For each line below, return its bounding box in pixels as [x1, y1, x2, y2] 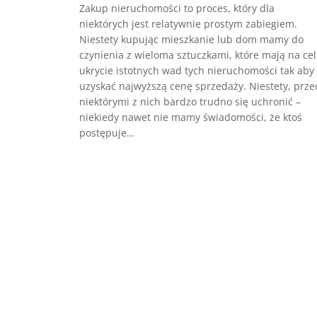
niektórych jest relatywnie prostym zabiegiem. [79, 17, 297, 31]
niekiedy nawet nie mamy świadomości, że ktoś [79, 110, 302, 125]
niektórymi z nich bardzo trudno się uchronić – [79, 95, 301, 109]
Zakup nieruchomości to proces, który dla [79, 1, 275, 16]
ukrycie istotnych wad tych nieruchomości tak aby [79, 64, 314, 78]
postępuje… [79, 126, 134, 140]
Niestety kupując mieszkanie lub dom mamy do [79, 33, 304, 47]
